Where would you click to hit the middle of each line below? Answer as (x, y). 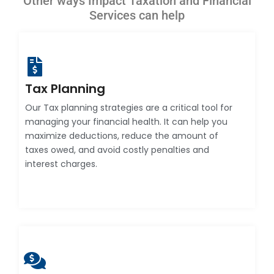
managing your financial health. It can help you (126, 122)
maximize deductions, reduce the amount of (122, 136)
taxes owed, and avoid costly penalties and (117, 150)
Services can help (137, 16)
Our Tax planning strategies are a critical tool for (129, 108)
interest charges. (61, 164)
